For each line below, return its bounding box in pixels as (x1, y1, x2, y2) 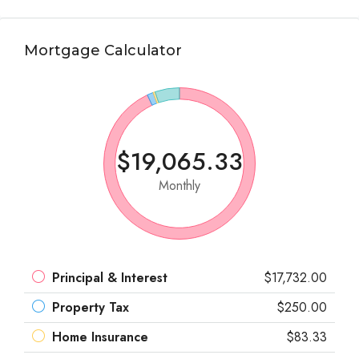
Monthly (159, 176, 200, 195)
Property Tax (52, 298, 129, 317)
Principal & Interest (52, 268, 167, 287)
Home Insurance (52, 328, 148, 346)
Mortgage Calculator (24, 42, 182, 59)
